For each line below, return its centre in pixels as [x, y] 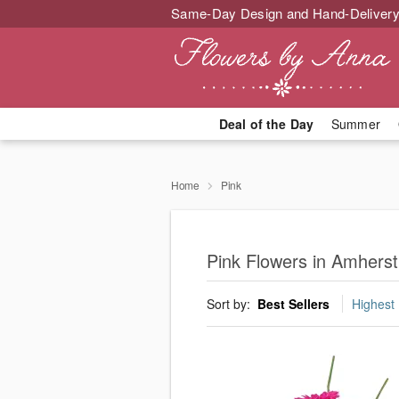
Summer [356, 124]
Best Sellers [293, 304]
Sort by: [230, 304]
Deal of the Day [266, 124]
